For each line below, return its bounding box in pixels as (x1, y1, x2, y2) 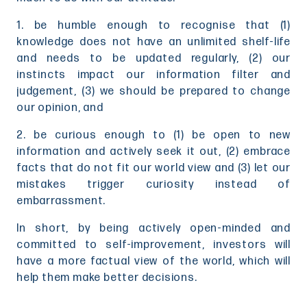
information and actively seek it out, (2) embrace (16, 145, 291, 158)
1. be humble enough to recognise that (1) (16, 19, 291, 32)
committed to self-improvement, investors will (16, 238, 291, 251)
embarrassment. (16, 194, 106, 208)
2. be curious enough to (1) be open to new (16, 128, 291, 142)
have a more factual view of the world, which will (16, 254, 291, 268)
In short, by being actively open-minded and (16, 221, 291, 235)
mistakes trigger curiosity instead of (16, 177, 291, 191)
